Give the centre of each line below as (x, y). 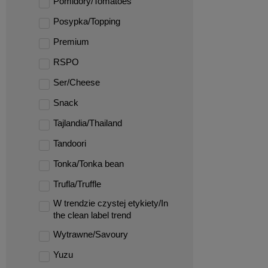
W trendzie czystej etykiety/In (111, 203)
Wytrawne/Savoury (91, 234)
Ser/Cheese (77, 82)
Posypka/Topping (87, 21)
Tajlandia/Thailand (88, 123)
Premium (71, 42)
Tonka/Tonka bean (89, 164)
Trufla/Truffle (77, 184)
